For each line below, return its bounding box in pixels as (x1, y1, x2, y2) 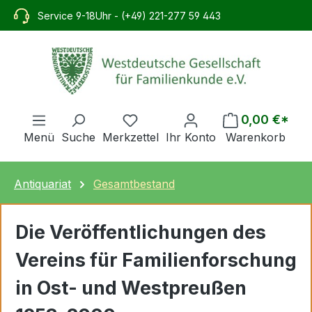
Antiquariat (14, 176, 71, 191)
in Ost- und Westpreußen (15, 276, 247, 299)
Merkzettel (102, 130, 159, 144)
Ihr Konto (165, 130, 216, 144)
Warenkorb (226, 130, 286, 144)
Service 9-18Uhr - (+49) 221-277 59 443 (38, 9, 221, 22)
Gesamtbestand (93, 176, 175, 191)
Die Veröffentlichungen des (15, 220, 266, 244)
